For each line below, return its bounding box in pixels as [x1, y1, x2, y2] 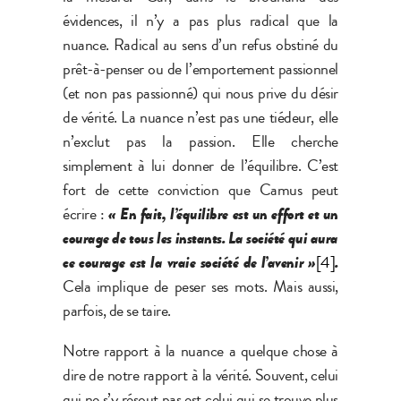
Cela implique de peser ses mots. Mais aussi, [63, 274, 338, 298]
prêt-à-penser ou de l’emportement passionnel [63, 56, 338, 81]
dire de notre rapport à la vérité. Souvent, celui [63, 363, 338, 387]
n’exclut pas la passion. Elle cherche [63, 129, 338, 153]
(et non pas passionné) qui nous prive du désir [63, 81, 338, 105]
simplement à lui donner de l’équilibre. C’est [63, 153, 338, 177]
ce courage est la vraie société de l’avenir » [63, 250, 316, 274]
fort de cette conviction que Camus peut [63, 177, 338, 201]
